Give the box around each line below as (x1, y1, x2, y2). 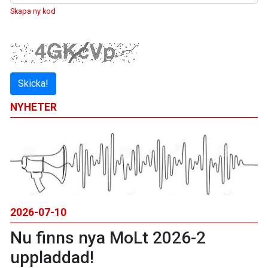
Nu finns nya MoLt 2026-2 (10, 228, 206, 248)
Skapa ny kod (10, 7, 56, 16)
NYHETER (10, 101, 57, 113)
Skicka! (18, 78, 48, 89)
